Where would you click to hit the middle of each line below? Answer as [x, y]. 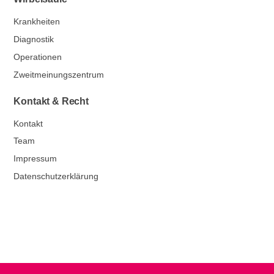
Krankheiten [37, 22]
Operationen [38, 57]
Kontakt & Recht [51, 101]
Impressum [35, 159]
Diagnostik [34, 39]
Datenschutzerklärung [56, 176]
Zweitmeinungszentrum [59, 74]
